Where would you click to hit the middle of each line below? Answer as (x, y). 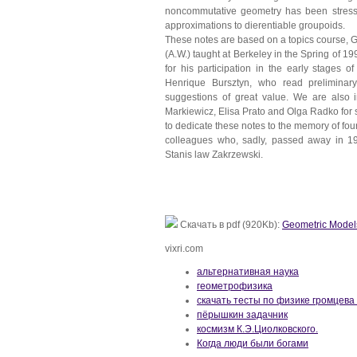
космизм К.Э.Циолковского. (257, 329)
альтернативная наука (248, 272)
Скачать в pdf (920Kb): (230, 225)
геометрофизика (235, 286)
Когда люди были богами (253, 343)
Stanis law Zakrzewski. (214, 154)
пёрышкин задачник (242, 315)
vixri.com (184, 248)
